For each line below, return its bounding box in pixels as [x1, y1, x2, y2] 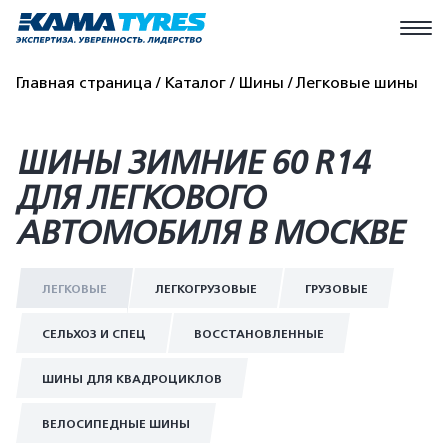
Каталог [164, 74, 226, 92]
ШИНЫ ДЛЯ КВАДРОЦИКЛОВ [42, 372, 222, 386]
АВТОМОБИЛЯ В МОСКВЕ [16, 215, 404, 251]
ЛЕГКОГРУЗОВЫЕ [155, 282, 257, 296]
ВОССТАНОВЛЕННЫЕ [194, 327, 324, 341]
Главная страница [16, 74, 152, 92]
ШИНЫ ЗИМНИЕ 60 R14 [16, 145, 369, 181]
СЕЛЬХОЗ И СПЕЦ [42, 327, 146, 341]
